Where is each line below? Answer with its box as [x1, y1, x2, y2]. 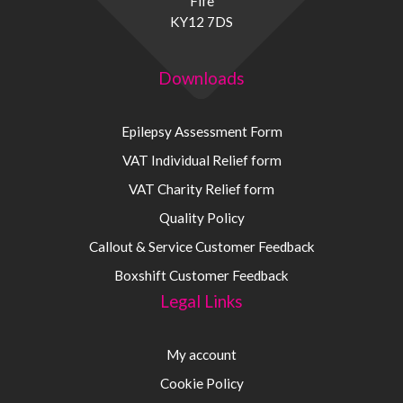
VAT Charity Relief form [129, 181, 274, 198]
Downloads [158, 67, 245, 89]
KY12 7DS [170, 13, 233, 30]
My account [166, 346, 237, 363]
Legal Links [160, 291, 243, 312]
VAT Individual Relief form [121, 152, 282, 169]
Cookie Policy [159, 375, 244, 392]
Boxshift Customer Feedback [114, 267, 289, 284]
